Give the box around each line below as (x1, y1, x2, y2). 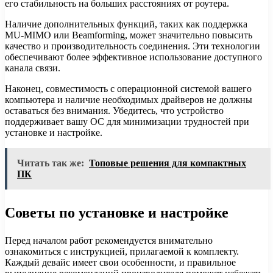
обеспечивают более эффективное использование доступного (5, 52, 262, 63)
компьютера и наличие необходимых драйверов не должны (5, 94, 252, 105)
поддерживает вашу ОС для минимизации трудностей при (5, 116, 249, 127)
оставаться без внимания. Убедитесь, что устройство (5, 105, 224, 116)
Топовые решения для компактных (89, 158, 246, 169)
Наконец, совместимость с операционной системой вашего (5, 83, 252, 94)
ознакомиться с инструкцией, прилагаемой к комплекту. (5, 246, 239, 257)
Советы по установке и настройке (5, 202, 229, 223)
